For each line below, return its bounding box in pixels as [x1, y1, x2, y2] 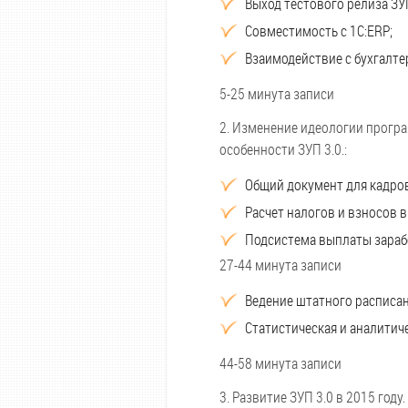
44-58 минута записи [219, 353, 342, 372]
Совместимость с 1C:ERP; [245, 21, 393, 40]
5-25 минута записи [219, 84, 334, 103]
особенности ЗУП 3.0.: [219, 139, 347, 158]
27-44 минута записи [219, 255, 342, 274]
